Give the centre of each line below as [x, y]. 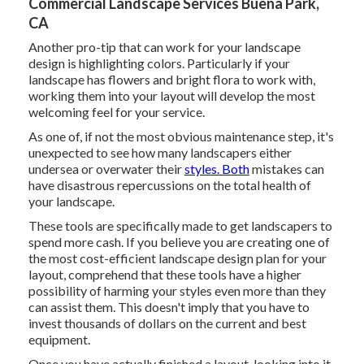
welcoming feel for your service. [116, 112]
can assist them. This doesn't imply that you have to [169, 307]
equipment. [59, 340]
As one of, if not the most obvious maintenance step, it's [181, 136]
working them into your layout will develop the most [171, 96]
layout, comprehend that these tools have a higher [165, 275]
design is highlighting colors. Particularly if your [159, 63]
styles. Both [217, 169]
